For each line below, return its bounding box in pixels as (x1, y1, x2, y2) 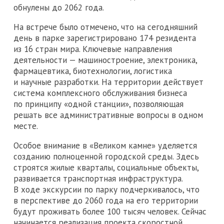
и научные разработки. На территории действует (13, 76, 203, 88)
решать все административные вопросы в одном (13, 109, 203, 121)
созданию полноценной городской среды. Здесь (13, 151, 199, 162)
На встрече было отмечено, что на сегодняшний (13, 21, 197, 33)
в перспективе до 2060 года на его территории (13, 195, 198, 206)
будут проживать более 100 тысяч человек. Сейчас (13, 206, 206, 217)
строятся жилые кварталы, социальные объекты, (13, 162, 198, 173)
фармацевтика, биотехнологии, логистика (13, 65, 172, 77)
